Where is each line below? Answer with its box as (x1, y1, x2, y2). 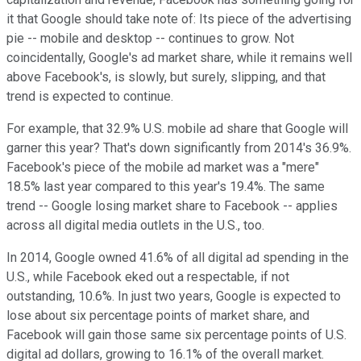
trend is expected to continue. (6, 88, 173, 104)
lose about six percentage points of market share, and (6, 307, 309, 323)
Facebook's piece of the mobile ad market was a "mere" (6, 159, 319, 175)
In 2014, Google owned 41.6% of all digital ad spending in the (6, 249, 349, 265)
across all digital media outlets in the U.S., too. (6, 217, 264, 233)
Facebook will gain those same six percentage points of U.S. (6, 326, 346, 342)
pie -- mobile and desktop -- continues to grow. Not (6, 30, 294, 46)
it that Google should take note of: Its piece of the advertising (6, 10, 351, 27)
